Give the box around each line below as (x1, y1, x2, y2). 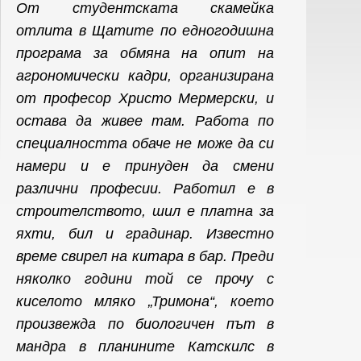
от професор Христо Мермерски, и (16, 90, 274, 106)
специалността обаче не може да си (16, 135, 274, 151)
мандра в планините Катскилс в (16, 338, 274, 355)
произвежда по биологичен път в (16, 316, 274, 332)
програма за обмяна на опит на (16, 45, 274, 61)
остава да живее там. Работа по (16, 113, 274, 129)
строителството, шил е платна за (16, 203, 274, 219)
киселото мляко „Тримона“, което (16, 293, 274, 309)
